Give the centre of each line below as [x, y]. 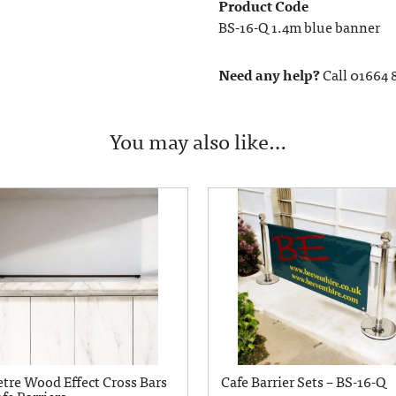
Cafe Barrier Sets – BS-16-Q [303, 381]
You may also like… [198, 140]
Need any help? [269, 74]
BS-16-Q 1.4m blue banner [299, 26]
